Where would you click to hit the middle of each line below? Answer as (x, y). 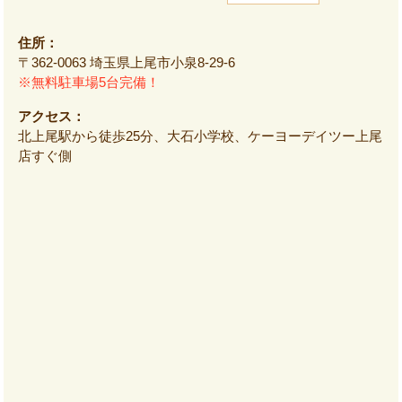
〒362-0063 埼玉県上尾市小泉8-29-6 (127, 62)
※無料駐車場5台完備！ (89, 82)
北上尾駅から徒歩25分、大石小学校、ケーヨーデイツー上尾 (200, 135)
